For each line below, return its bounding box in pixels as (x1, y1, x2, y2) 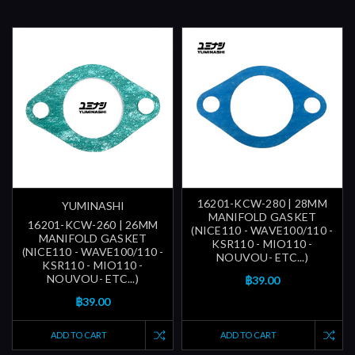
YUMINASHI (61, 199, 124, 213)
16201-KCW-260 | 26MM (28, 218, 158, 232)
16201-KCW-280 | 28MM (197, 197, 327, 211)
